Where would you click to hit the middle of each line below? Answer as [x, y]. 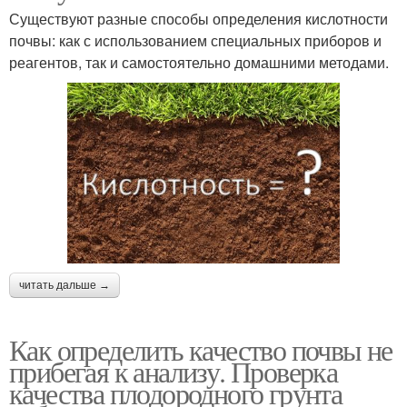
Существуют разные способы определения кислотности [199, 18]
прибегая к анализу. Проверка [174, 372]
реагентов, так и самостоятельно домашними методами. [199, 62]
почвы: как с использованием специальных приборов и [195, 40]
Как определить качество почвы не [201, 350]
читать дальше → [65, 286]
